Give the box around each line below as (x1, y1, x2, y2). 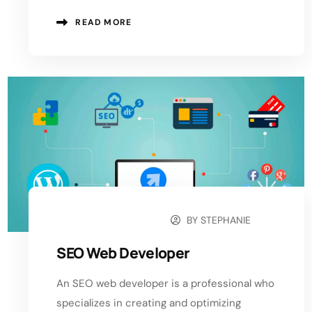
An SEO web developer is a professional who (56, 276, 275, 291)
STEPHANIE (201, 214, 251, 227)
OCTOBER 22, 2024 (70, 215, 148, 227)
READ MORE (75, 16, 132, 28)
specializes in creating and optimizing (56, 296, 242, 311)
